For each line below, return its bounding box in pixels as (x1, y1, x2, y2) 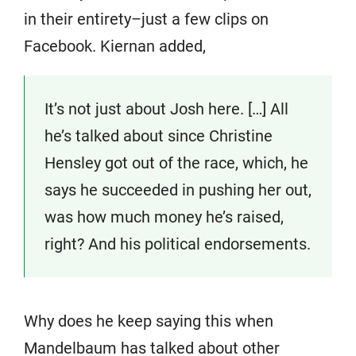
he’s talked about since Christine (44, 126, 273, 146)
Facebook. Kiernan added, (24, 37, 206, 56)
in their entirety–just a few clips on (24, 10, 269, 29)
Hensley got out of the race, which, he (44, 153, 308, 173)
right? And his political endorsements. (44, 234, 311, 254)
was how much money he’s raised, (44, 207, 284, 227)
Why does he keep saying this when (24, 311, 273, 331)
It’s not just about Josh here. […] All (44, 99, 288, 119)
